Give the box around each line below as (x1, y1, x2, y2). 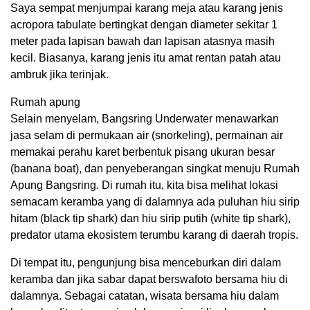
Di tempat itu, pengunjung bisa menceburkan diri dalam (10, 257, 281, 269)
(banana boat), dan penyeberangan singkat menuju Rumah (10, 163, 300, 175)
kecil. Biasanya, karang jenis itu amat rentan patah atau (10, 52, 281, 64)
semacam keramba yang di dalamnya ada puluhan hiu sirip (10, 196, 300, 208)
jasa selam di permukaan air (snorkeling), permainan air (10, 129, 283, 142)
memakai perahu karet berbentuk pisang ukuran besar (10, 146, 275, 158)
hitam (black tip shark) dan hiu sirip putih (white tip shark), (10, 212, 291, 225)
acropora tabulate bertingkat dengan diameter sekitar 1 (10, 19, 277, 31)
